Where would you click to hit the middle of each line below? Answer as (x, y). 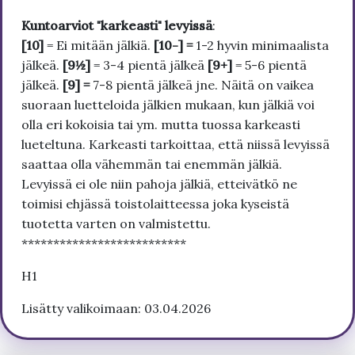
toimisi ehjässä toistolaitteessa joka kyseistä (155, 203)
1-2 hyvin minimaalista (262, 45)
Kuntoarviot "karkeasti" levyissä (117, 25)
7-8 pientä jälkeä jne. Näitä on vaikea (203, 84)
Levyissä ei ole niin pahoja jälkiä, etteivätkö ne (159, 183)
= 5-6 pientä (269, 65)
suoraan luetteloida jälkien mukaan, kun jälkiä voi (168, 104)
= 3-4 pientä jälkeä (149, 65)
